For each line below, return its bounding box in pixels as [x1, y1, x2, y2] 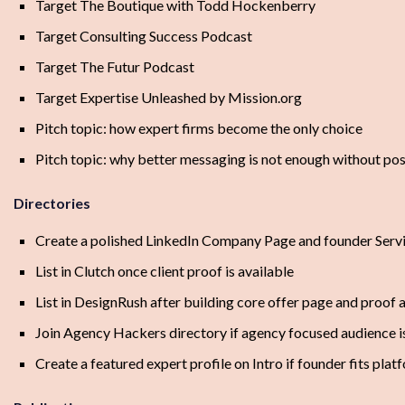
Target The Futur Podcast [35, 58, 194, 76]
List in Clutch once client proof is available [35, 262, 294, 280]
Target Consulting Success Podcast [35, 27, 252, 45]
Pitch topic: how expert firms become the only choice [35, 119, 363, 137]
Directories [14, 194, 90, 212]
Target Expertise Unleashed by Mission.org [35, 89, 302, 107]
